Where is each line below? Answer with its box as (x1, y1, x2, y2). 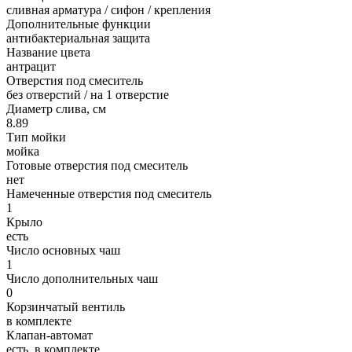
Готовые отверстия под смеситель (6, 158, 188, 172)
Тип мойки (6, 130, 66, 144)
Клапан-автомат (6, 328, 93, 342)
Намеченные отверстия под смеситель (6, 186, 211, 200)
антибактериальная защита (6, 31, 150, 45)
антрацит (6, 59, 56, 73)
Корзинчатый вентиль (6, 299, 125, 313)
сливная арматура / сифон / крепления (6, 2, 211, 16)
